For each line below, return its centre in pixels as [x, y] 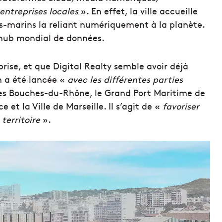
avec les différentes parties [125, 79]
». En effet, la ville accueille [138, 11]
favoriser [180, 106]
